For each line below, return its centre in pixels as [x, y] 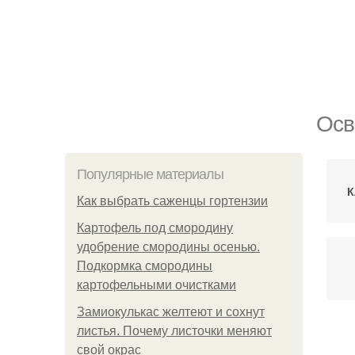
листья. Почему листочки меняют [174, 331]
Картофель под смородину [155, 228]
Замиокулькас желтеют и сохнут [171, 312]
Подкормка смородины [145, 266]
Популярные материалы [150, 174]
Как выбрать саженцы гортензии [172, 201]
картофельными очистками [157, 285]
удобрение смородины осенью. [168, 247]
